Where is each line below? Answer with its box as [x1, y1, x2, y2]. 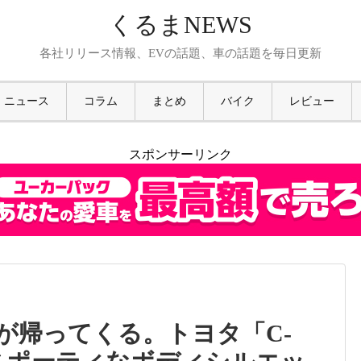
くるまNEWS [109, 11, 252, 38]
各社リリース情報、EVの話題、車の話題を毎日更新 [39, 47, 322, 60]
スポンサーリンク [129, 147, 232, 161]
